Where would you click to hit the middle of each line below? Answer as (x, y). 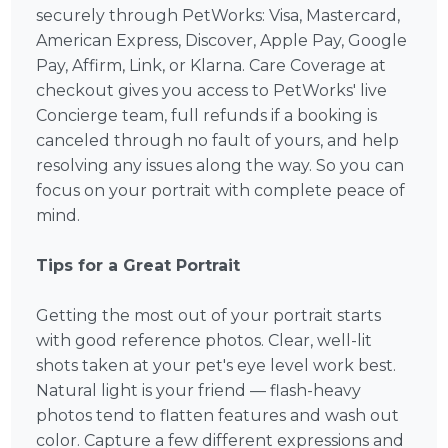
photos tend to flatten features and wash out (218, 416)
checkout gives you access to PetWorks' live (212, 91)
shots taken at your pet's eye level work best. (216, 366)
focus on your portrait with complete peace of (221, 191)
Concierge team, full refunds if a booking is (207, 116)
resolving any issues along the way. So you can (220, 166)
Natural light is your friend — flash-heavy (199, 391)
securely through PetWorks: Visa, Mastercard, (218, 16)
